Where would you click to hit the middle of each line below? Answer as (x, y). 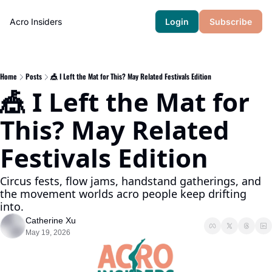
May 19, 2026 (48, 233)
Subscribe (231, 22)
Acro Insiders (36, 22)
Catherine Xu (51, 220)
